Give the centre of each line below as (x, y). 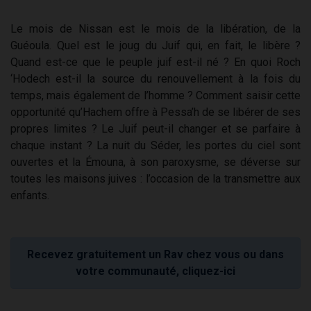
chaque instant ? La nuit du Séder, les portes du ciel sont (155, 145)
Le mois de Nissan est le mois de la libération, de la (155, 28)
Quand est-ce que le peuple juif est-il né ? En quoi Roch (155, 62)
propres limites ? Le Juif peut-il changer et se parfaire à (155, 128)
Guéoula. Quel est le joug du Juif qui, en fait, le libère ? (155, 45)
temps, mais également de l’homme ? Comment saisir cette (155, 95)
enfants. (30, 195)
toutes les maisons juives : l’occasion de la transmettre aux (155, 178)
